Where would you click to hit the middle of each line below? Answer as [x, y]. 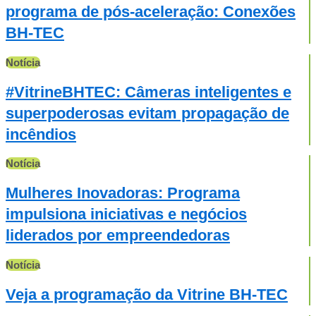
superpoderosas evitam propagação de [147, 113]
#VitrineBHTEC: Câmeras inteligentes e [148, 92]
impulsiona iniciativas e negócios [126, 214]
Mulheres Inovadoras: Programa [123, 193]
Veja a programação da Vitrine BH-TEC [147, 294]
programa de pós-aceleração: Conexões [151, 12]
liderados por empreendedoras [118, 236]
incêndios [41, 134]
